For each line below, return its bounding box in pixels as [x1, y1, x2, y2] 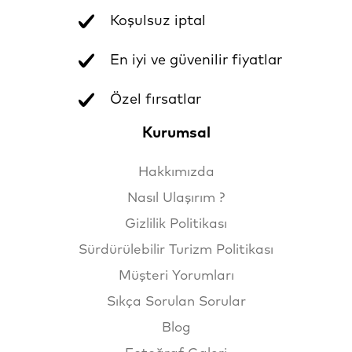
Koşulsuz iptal [109, 14, 206, 29]
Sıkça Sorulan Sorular [106, 295, 246, 310]
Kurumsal [141, 126, 211, 141]
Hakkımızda [137, 166, 214, 180]
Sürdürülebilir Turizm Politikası [79, 244, 273, 258]
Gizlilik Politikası [125, 218, 227, 232]
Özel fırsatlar [109, 93, 201, 108]
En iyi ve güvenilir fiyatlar [109, 53, 282, 68]
